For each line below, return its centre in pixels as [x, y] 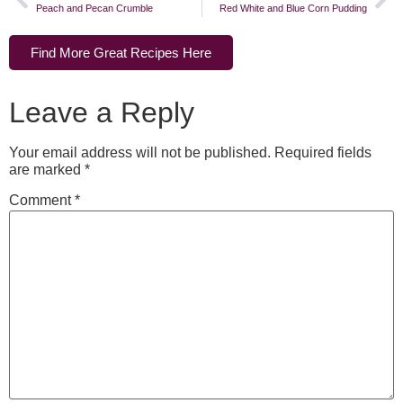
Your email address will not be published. [140, 153]
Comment [42, 201]
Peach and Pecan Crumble [94, 9]
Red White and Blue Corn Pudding [293, 9]
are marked [47, 170]
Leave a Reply [102, 113]
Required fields [323, 153]
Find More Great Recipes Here [121, 53]
